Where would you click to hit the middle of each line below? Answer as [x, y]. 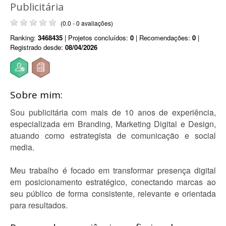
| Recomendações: [163, 38]
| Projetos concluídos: [96, 38]
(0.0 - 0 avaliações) [87, 23]
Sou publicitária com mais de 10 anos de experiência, [113, 112]
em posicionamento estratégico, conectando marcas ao [113, 182]
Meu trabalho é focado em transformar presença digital [113, 170]
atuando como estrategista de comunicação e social [113, 135]
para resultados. [39, 205]
